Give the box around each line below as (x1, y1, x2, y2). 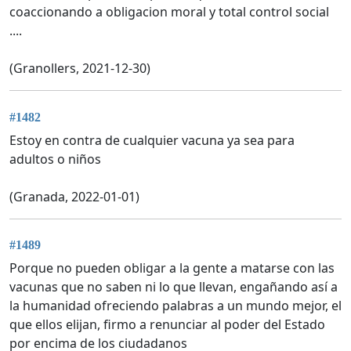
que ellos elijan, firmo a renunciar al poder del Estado (9, 316, 325, 334)
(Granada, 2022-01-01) (9, 187, 139, 205)
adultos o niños (9, 150, 101, 168)
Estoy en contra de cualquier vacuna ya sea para (9, 131, 295, 149)
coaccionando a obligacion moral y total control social (9, 3, 329, 21)
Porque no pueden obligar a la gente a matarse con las (9, 259, 335, 277)
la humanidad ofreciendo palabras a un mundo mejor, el (9, 297, 342, 315)
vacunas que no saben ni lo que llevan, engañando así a (9, 278, 338, 296)
